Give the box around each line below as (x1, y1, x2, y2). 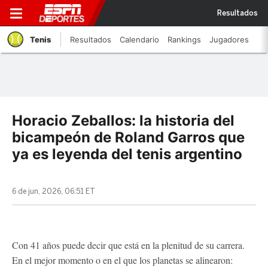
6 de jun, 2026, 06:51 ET (12, 187, 95, 196)
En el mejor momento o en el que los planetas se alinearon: (12, 254, 233, 266)
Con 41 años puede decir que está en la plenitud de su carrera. (12, 239, 245, 251)
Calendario (120, 35, 159, 44)
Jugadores (209, 35, 249, 44)
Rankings (167, 35, 201, 44)
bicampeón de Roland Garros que (12, 129, 245, 146)
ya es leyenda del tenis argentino (12, 145, 242, 163)
